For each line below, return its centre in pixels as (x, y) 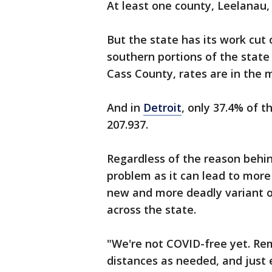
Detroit (162, 107)
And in (125, 107)
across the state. (151, 209)
